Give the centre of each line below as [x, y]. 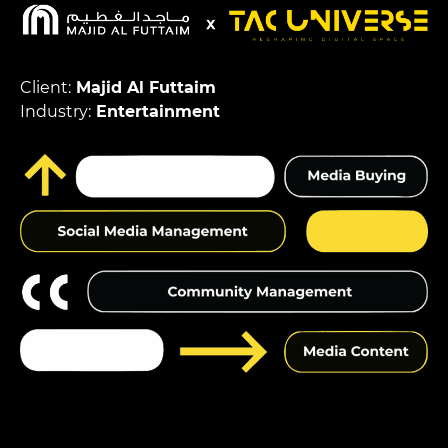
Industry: [55, 111]
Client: [45, 87]
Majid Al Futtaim [143, 87]
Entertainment [155, 111]
